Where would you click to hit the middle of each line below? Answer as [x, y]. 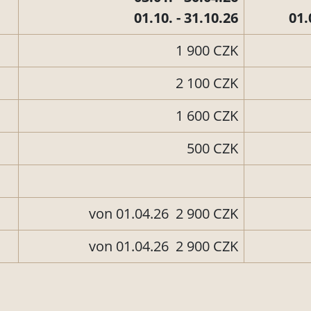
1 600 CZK [205, 116]
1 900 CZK [205, 51]
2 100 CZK [205, 83]
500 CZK [207, 149]
